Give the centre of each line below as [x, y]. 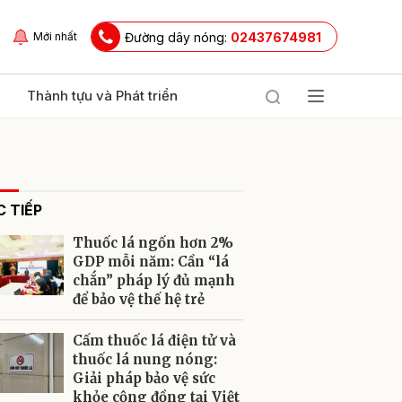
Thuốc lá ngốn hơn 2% [153, 243]
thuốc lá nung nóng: [145, 359]
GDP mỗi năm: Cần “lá [151, 262]
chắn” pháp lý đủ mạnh [154, 280]
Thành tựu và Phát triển [102, 96]
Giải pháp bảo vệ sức [144, 378]
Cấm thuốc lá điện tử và [154, 341]
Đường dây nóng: [178, 37]
